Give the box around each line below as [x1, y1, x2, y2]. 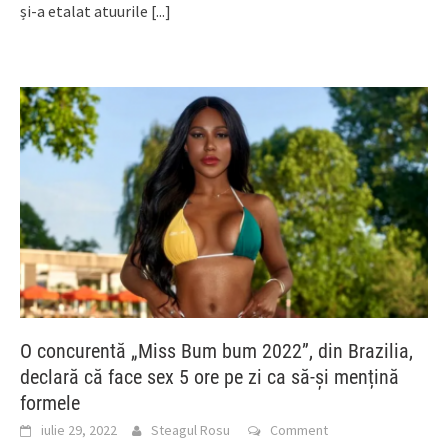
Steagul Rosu [151, 421, 230, 440]
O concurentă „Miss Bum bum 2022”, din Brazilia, [20, 339, 413, 364]
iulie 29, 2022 [41, 421, 117, 440]
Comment [270, 421, 328, 440]
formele [20, 391, 80, 416]
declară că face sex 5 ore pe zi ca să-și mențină [20, 365, 399, 390]
